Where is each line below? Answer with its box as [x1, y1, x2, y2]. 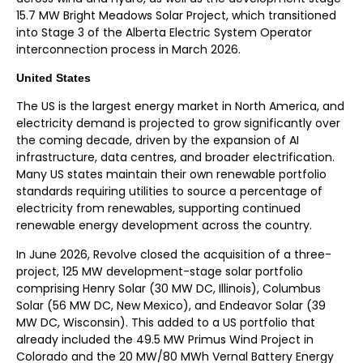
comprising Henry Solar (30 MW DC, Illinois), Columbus [16, 280, 321, 297]
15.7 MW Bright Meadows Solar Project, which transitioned [16, 6, 336, 23]
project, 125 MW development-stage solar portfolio [16, 263, 303, 280]
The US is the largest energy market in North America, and [16, 98, 344, 115]
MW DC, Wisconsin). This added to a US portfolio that [16, 314, 315, 331]
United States [16, 71, 91, 85]
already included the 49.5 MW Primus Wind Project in [16, 331, 314, 348]
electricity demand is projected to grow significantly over [16, 115, 340, 132]
